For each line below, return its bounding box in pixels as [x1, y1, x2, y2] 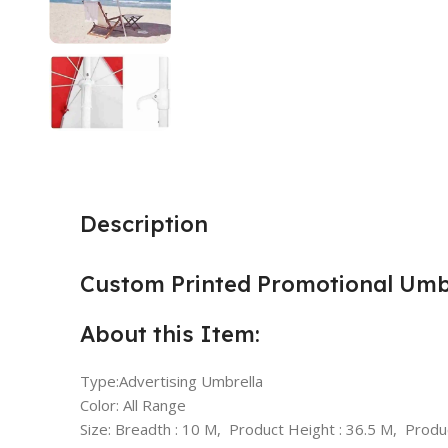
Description [80, 209, 208, 238]
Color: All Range [80, 394, 186, 415]
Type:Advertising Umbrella [80, 370, 263, 391]
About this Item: [80, 319, 260, 348]
